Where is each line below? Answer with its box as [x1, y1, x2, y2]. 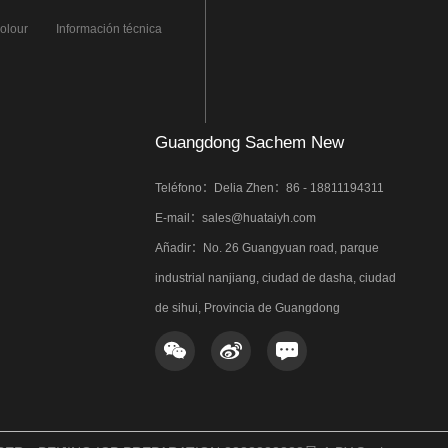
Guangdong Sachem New [155, 133, 344, 153]
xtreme [55, 61, 93, 76]
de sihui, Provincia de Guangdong [155, 301, 340, 316]
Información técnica [55, 22, 162, 37]
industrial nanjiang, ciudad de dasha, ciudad [155, 271, 396, 286]
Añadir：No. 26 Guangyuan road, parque [155, 241, 379, 256]
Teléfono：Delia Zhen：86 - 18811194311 [155, 181, 384, 196]
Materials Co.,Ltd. [155, 173, 288, 193]
